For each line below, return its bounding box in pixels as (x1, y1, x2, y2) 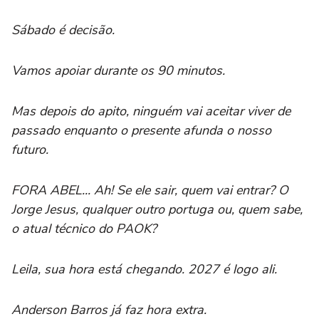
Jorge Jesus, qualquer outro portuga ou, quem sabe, (11, 200, 303, 218)
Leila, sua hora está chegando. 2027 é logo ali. (11, 260, 281, 278)
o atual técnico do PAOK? (11, 219, 160, 237)
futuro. (11, 140, 52, 158)
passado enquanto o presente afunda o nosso (11, 121, 271, 139)
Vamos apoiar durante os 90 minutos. (11, 61, 229, 79)
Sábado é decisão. (11, 21, 118, 38)
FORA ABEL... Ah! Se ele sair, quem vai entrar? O (11, 181, 288, 199)
